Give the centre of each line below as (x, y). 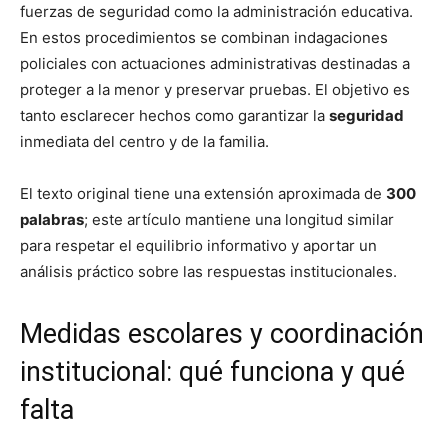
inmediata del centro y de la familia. (144, 142)
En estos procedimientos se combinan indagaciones (204, 38)
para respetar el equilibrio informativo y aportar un (198, 246)
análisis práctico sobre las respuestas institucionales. (208, 272)
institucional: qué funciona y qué (212, 372)
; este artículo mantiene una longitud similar (239, 220)
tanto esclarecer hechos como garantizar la (174, 116)
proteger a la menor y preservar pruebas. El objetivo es (215, 90)
